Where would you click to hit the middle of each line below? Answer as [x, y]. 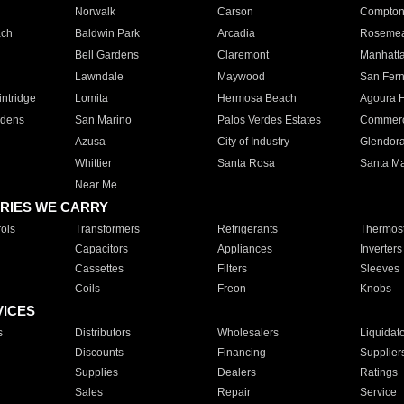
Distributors [102, 333]
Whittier [93, 163]
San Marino [103, 120]
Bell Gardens [106, 55]
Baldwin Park [107, 33]
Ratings [378, 372]
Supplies [96, 372]
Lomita [91, 98]
